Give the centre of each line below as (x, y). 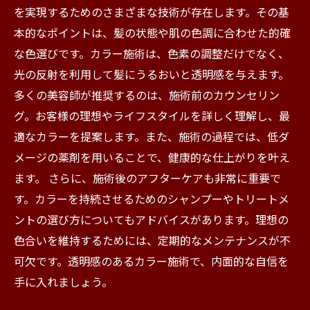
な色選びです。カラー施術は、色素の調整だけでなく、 (152, 53)
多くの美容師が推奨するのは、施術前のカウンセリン (147, 95)
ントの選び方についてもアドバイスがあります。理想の (151, 219)
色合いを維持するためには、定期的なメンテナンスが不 (152, 240)
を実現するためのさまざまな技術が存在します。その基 (152, 12)
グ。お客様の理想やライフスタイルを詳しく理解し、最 (152, 116)
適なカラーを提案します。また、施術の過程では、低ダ (152, 136)
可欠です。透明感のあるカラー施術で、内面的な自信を (151, 261)
